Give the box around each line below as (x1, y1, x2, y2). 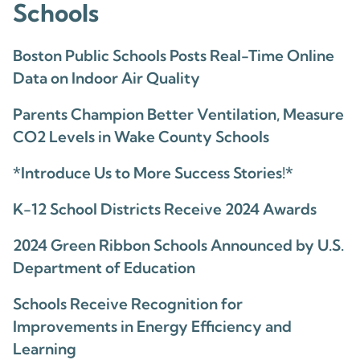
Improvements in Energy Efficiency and (13, 316, 292, 336)
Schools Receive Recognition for (13, 293, 243, 313)
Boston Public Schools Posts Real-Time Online (13, 45, 334, 65)
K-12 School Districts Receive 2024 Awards (13, 198, 317, 219)
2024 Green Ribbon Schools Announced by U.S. (13, 235, 344, 255)
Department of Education (13, 257, 195, 277)
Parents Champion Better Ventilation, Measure (13, 104, 344, 124)
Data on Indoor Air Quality (13, 67, 200, 88)
